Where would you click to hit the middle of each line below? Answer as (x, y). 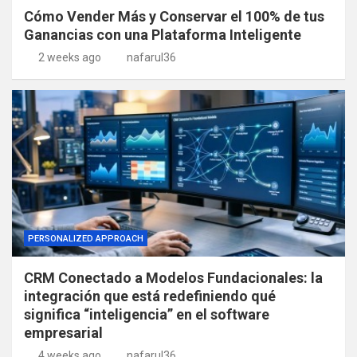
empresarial (63, 333)
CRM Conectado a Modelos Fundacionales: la (173, 278)
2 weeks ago (69, 58)
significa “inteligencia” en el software (147, 315)
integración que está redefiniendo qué (150, 296)
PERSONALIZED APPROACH (86, 239)
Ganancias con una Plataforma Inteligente (163, 35)
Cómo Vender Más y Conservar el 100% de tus (174, 17)
